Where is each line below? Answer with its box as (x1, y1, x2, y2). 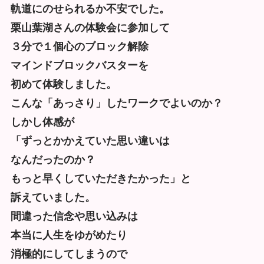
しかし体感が (10, 115, 74, 128)
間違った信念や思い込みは (10, 210, 138, 222)
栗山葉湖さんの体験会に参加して (10, 21, 170, 34)
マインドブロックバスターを (10, 59, 148, 71)
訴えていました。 (10, 191, 95, 203)
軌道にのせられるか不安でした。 (10, 2, 170, 15)
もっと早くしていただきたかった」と (10, 172, 191, 184)
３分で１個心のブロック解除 (10, 40, 148, 52)
